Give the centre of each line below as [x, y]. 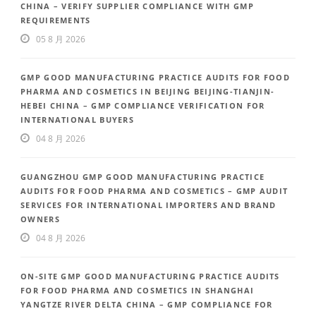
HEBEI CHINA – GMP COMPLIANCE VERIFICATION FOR [143, 106]
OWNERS [40, 219]
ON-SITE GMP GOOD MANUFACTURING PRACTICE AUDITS [150, 276]
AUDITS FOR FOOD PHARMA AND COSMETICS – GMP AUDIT [154, 191]
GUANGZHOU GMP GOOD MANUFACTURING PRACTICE [143, 177]
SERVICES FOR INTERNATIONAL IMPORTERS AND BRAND [148, 205]
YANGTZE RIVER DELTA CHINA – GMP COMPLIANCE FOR [147, 305]
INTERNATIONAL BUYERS [78, 120]
